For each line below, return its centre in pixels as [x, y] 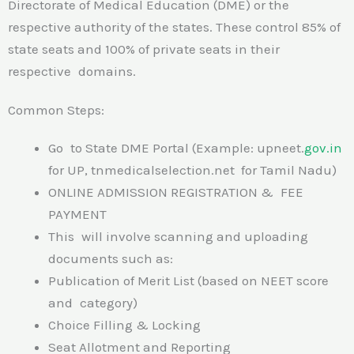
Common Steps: [56, 109]
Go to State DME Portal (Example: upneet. [176, 148]
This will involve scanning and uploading [178, 237]
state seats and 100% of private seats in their [144, 49]
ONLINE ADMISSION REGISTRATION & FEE [176, 192]
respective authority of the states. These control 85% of [174, 27]
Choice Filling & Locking [124, 325]
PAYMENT [77, 215]
